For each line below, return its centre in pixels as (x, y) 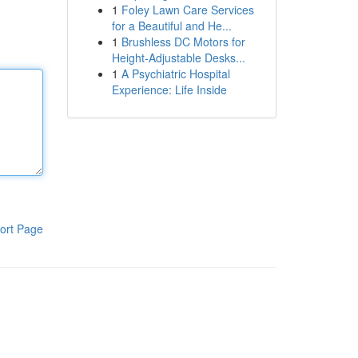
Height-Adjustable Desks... (178, 58)
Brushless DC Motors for (183, 42)
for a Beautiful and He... (171, 26)
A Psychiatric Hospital (175, 74)
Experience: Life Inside (169, 89)
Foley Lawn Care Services (187, 10)
